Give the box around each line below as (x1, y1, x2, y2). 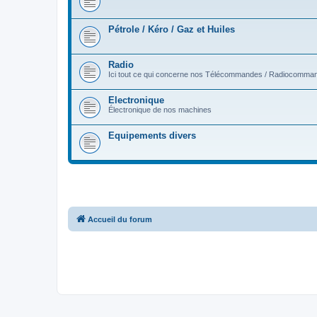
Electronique (108, 94, 164, 105)
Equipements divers (108, 129, 196, 141)
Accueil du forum (88, 214, 152, 224)
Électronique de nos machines (108, 105, 212, 114)
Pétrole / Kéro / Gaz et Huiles (108, 23, 235, 35)
